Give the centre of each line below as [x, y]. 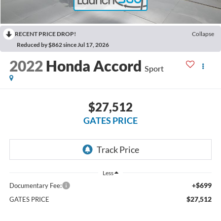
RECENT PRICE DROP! [45, 34]
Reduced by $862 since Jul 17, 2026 [63, 44]
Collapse [203, 34]
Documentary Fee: [35, 186]
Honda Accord [93, 66]
